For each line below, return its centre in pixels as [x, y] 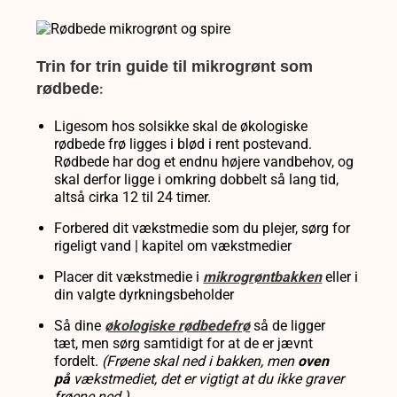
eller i [340, 277]
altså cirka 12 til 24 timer [131, 198]
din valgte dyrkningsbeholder [144, 295]
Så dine [80, 326]
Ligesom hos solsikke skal [138, 127]
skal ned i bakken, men [224, 362]
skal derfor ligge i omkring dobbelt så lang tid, [197, 180]
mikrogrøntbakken [263, 277]
